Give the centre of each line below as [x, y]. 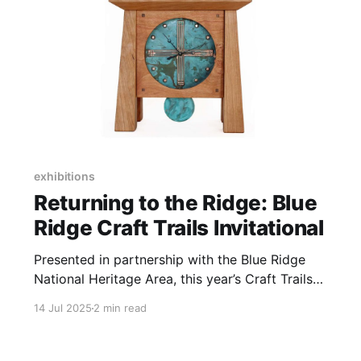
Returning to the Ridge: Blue [175, 203]
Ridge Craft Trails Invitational [178, 228]
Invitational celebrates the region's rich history [175, 299]
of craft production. [93, 318]
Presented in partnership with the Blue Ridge [169, 260]
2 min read [120, 308]
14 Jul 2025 [62, 308]
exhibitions [64, 176]
